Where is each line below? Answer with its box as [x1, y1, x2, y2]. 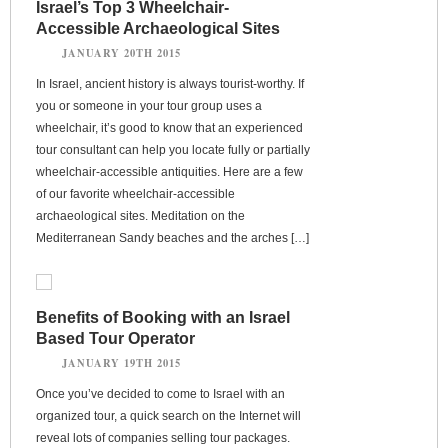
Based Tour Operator [36, 329, 195, 347]
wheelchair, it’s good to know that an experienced [36, 120, 303, 135]
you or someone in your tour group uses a [36, 98, 262, 113]
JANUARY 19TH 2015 [62, 354, 181, 371]
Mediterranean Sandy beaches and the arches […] [36, 230, 309, 245]
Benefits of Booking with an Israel [36, 308, 290, 326]
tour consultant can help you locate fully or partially [36, 142, 310, 157]
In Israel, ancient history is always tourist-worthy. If [36, 76, 304, 91]
